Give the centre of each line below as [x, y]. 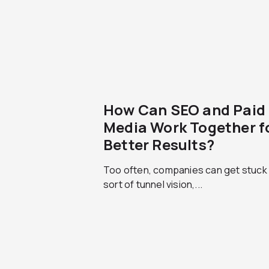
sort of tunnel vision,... [153, 184]
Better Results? [159, 144]
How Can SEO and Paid [184, 110]
